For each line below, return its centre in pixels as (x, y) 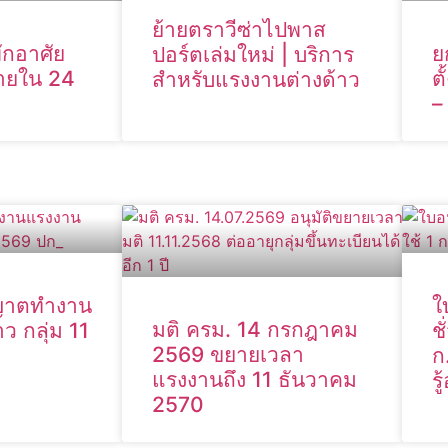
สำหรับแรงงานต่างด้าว (256, 80)
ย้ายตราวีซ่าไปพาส (239, 30)
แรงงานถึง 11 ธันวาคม (254, 380)
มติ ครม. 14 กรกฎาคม (255, 330)
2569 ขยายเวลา (228, 355)
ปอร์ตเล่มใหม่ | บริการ (253, 55)
